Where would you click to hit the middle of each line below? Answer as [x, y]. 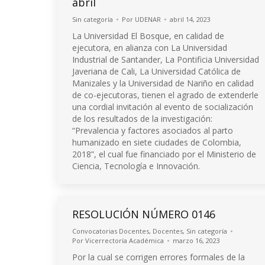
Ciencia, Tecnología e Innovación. [136, 166]
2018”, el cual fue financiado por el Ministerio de [164, 154]
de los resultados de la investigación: [142, 118]
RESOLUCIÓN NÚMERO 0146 [144, 214]
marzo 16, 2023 [196, 240]
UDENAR [148, 19]
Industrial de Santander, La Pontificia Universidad [166, 59]
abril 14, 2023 [190, 19]
